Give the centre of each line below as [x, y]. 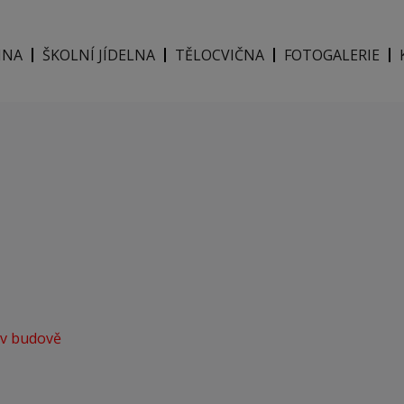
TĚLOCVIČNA [220, 55]
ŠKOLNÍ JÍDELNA [99, 55]
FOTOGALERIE [332, 55]
